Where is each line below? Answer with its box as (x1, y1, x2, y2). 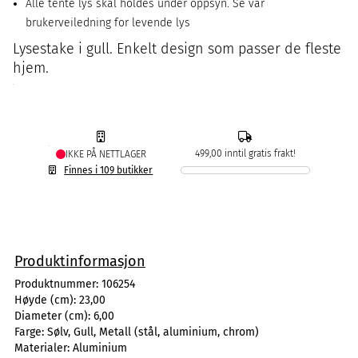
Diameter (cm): (14, 309, 93, 323)
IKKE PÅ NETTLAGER (65, 149, 146, 160)
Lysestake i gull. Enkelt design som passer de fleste (13, 40, 341, 58)
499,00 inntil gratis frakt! (194, 148, 296, 159)
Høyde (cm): (14, 293, 79, 307)
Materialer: (14, 341, 73, 355)
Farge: (14, 325, 47, 339)
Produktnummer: (14, 277, 101, 291)
